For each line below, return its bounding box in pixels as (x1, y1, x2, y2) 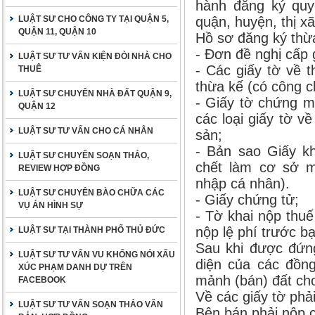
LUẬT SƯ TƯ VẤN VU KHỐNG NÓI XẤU (18, 250, 175, 259)
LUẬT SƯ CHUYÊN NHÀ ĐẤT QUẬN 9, (18, 89, 172, 98)
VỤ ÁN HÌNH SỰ (18, 200, 83, 210)
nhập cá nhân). (195, 176, 290, 191)
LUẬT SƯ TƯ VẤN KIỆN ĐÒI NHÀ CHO (18, 51, 172, 61)
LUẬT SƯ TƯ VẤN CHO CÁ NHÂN (18, 126, 153, 136)
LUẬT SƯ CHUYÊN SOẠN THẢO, (18, 150, 149, 160)
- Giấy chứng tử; (195, 192, 299, 207)
